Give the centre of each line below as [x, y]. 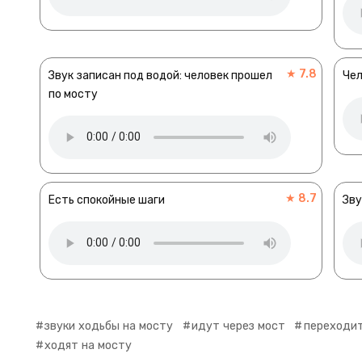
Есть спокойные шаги [107, 200]
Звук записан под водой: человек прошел [160, 75]
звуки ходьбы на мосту [109, 326]
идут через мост [239, 326]
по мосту [73, 94]
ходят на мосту [88, 345]
